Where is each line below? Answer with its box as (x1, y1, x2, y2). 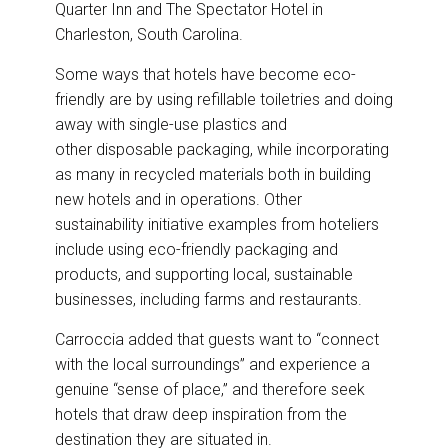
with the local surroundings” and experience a (55, 355, 370, 375)
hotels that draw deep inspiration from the (55, 405, 347, 425)
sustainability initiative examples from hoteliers (55, 215, 379, 235)
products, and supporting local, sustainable (55, 265, 353, 285)
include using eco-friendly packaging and (55, 240, 338, 260)
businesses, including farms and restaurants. (55, 290, 362, 310)
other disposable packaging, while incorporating (55, 140, 389, 160)
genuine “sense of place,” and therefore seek (55, 380, 365, 400)
